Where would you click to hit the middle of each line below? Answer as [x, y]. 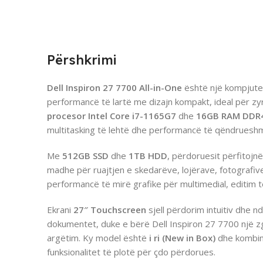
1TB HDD [148, 156]
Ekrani [60, 210]
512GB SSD [85, 156]
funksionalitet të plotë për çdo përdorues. [131, 252]
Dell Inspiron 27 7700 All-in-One [114, 88]
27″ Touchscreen [110, 210]
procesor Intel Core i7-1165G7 [112, 116]
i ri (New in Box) [182, 238]
